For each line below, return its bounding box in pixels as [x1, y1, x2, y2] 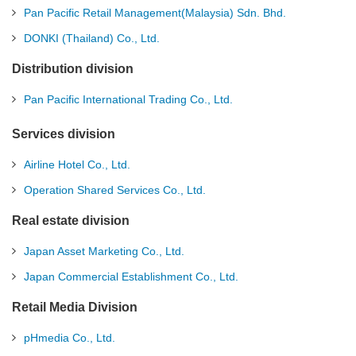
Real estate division [12, 214, 130, 227]
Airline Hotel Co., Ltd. [24, 158, 130, 171]
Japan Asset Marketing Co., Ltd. [24, 245, 184, 257]
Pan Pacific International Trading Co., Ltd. [24, 93, 233, 106]
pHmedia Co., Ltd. [24, 331, 115, 344]
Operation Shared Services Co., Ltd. [24, 184, 206, 196]
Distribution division [12, 62, 133, 75]
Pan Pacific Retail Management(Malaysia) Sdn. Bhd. [24, 6, 286, 19]
